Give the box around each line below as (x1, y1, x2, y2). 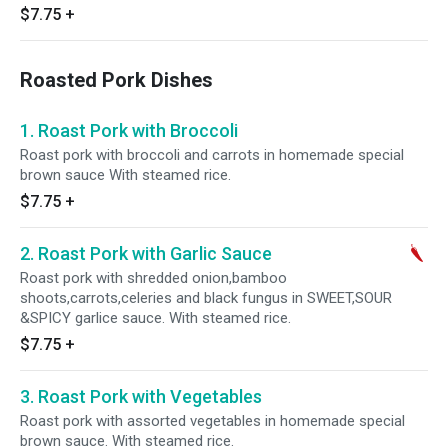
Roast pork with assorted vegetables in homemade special (20, 412, 405, 430)
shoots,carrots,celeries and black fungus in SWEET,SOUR (20, 289, 392, 307)
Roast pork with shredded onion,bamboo (20, 269, 287, 287)
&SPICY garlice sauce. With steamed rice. (20, 309, 291, 327)
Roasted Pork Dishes (20, 68, 213, 92)
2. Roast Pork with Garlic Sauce (20, 243, 272, 264)
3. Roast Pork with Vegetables (20, 386, 262, 407)
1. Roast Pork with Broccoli (20, 120, 238, 141)
